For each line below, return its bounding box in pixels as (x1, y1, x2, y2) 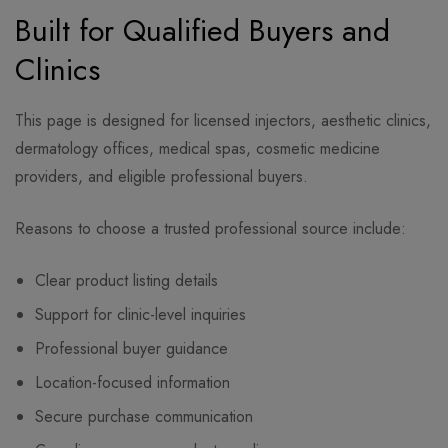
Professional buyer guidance (35, 337, 228, 361)
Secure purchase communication (35, 405, 253, 429)
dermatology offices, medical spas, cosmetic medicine (15, 137, 380, 161)
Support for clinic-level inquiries (35, 303, 246, 327)
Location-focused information (35, 371, 230, 395)
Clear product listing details (35, 269, 218, 293)
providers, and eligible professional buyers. (15, 165, 308, 189)
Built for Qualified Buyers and (15, 9, 390, 53)
